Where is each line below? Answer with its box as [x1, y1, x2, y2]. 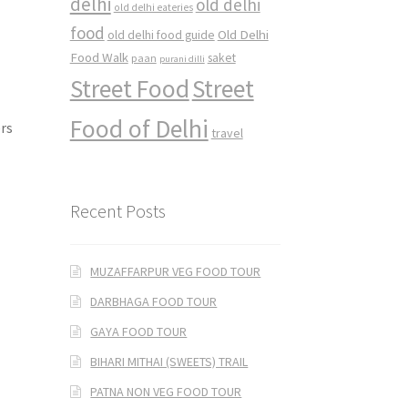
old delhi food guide [107, 27, 215, 44]
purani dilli [158, 53, 205, 66]
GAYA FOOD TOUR [90, 322, 188, 340]
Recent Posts [69, 199, 166, 223]
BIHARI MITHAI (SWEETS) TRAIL [90, 352, 249, 370]
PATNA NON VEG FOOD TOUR [90, 382, 242, 400]
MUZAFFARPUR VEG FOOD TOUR [90, 262, 261, 280]
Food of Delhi [69, 113, 209, 146]
